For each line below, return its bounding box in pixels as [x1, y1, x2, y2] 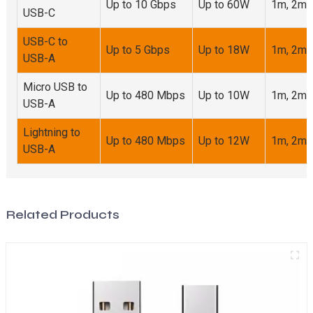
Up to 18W [198, 43, 249, 57]
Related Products [6, 206, 119, 222]
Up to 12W [198, 133, 249, 147]
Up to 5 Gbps [105, 43, 170, 57]
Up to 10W [198, 88, 249, 102]
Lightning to [22, 125, 80, 139]
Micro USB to [22, 80, 87, 94]
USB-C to [22, 34, 68, 48]
